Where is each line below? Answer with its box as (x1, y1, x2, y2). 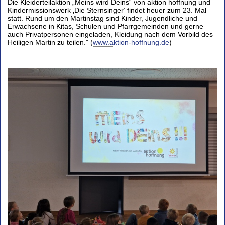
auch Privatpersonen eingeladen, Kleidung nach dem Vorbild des (8, 30, 213, 38)
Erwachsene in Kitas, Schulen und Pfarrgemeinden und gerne (8, 22, 203, 30)
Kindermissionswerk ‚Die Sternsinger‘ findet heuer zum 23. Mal (8, 6, 206, 14)
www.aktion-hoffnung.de (93, 38, 169, 46)
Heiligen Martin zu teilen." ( (8, 38, 93, 46)
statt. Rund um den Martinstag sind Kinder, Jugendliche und (8, 14, 197, 22)
